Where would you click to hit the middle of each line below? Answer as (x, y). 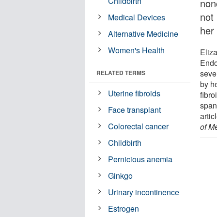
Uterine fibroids (134, 93)
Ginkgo (121, 175)
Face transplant (135, 109)
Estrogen (124, 208)
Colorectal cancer (139, 126)
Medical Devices (137, 17)
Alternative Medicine (143, 33)
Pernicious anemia (140, 159)
